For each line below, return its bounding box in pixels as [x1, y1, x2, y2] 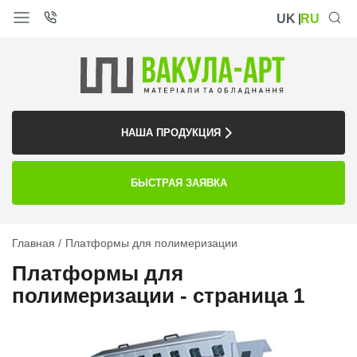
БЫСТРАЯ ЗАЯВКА [130, 177, 227, 189]
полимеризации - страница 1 [12, 284, 304, 308]
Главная [12, 237, 55, 249]
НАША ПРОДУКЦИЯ [120, 127, 221, 139]
